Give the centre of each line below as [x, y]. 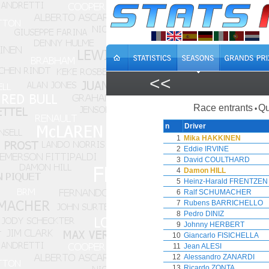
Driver [195, 126]
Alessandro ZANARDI [219, 257]
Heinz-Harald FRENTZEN [226, 181]
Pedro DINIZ [204, 214]
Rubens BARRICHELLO [223, 203]
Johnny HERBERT [214, 225]
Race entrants [223, 108]
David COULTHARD [217, 160]
